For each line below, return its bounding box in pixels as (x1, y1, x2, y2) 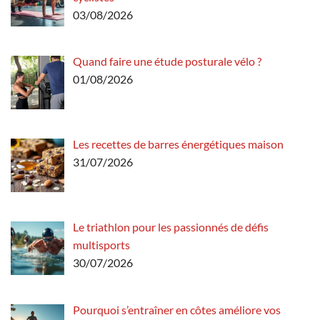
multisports (73, 238, 130, 252)
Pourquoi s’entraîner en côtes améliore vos (73, 302, 281, 316)
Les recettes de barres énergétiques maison (73, 137, 284, 151)
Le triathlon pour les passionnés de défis (73, 220, 269, 234)
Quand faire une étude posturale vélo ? (73, 54, 261, 69)
